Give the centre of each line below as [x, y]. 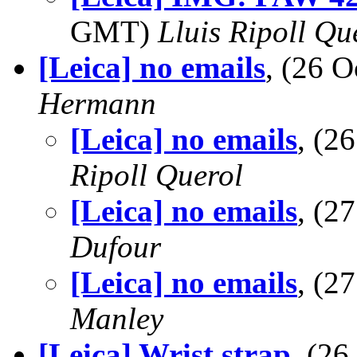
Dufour [116, 247]
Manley [117, 318]
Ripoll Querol [157, 175]
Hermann [97, 103]
